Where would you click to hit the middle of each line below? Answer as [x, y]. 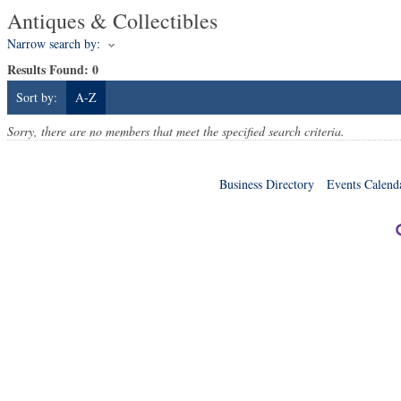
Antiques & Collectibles [112, 21]
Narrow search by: [54, 43]
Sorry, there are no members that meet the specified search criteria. [176, 131]
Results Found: [50, 69]
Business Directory [267, 183]
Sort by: [37, 97]
